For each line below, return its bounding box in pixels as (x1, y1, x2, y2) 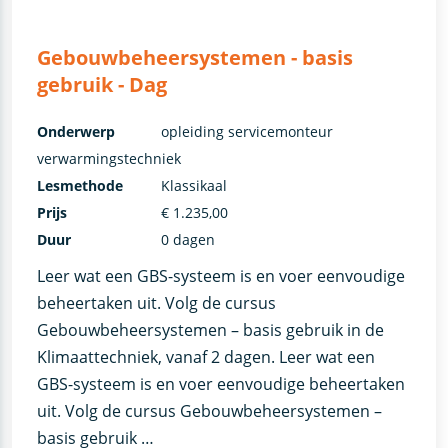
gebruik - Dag (36, 71, 167, 99)
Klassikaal (160, 176, 227, 196)
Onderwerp (36, 122, 115, 142)
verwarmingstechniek (36, 149, 181, 169)
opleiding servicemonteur (160, 122, 333, 142)
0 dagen (160, 230, 215, 250)
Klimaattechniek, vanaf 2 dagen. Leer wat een (36, 346, 375, 369)
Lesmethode (36, 176, 123, 196)
